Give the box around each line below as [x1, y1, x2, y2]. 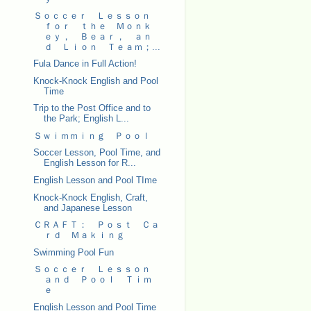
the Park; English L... [43, 113, 129, 124]
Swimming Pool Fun [33, 246, 114, 258]
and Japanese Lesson [43, 202, 132, 213]
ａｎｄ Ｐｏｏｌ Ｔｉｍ [43, 274, 152, 285]
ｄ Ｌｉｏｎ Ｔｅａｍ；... [43, 41, 160, 52]
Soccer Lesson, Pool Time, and [33, 147, 160, 158]
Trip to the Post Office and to [33, 103, 151, 114]
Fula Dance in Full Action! [33, 58, 137, 69]
